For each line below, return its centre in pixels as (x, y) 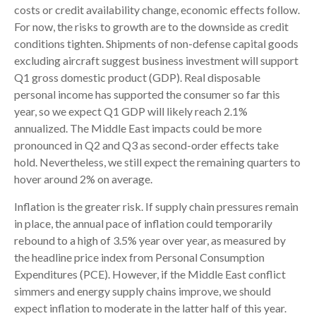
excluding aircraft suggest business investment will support (156, 61)
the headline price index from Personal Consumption (139, 257)
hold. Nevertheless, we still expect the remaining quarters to (157, 162)
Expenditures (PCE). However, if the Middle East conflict (150, 274)
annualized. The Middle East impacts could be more (138, 128)
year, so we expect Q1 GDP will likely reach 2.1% (131, 111)
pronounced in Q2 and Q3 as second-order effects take (146, 145)
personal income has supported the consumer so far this (147, 95)
